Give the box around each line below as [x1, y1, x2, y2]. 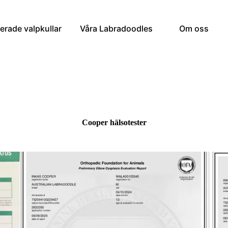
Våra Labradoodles [79, 23, 153, 34]
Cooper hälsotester [81, 118, 147, 127]
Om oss [179, 23, 209, 34]
